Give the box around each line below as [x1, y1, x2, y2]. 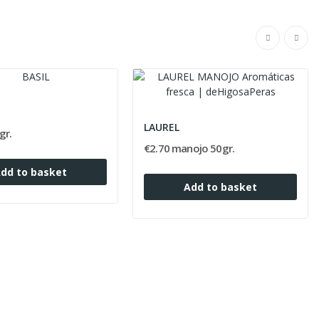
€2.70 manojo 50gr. [144, 141, 235, 155]
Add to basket [184, 180, 258, 194]
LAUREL [144, 120, 180, 134]
